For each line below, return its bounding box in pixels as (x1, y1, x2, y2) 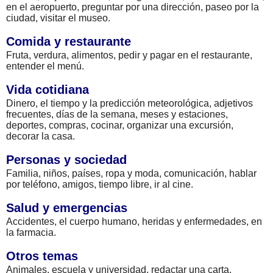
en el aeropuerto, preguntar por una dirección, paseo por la (6, 1, 259, 12)
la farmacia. (6, 227, 56, 238)
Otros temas (6, 249, 78, 263)
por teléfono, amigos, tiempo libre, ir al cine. (6, 179, 193, 190)
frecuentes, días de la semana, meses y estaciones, (6, 108, 228, 119)
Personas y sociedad (6, 152, 127, 166)
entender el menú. (6, 60, 84, 71)
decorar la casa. (6, 130, 75, 141)
